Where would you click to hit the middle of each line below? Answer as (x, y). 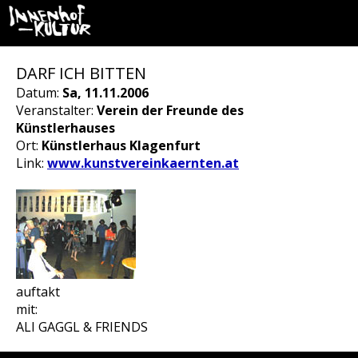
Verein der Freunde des (170, 110)
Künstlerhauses (66, 128)
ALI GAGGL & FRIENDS (82, 327)
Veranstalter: (56, 110)
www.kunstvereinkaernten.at (143, 163)
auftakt (38, 292)
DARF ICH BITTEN (81, 73)
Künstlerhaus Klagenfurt (121, 145)
